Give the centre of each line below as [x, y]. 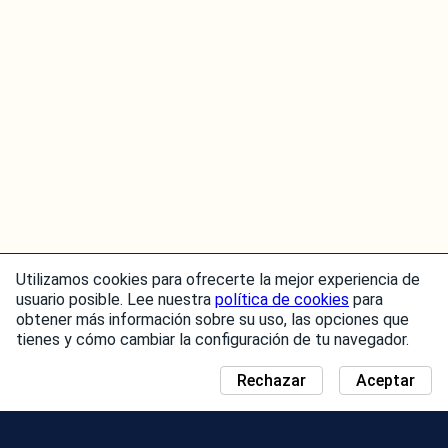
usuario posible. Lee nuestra [115, 299]
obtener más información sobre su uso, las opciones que [212, 319]
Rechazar [271, 380]
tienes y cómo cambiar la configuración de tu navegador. [212, 339]
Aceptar [385, 380]
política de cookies [282, 299]
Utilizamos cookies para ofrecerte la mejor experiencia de [218, 279]
